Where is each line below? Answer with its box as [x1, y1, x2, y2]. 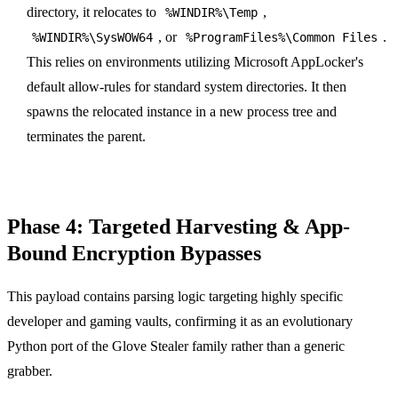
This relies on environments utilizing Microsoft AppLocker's [27, 53, 364, 69]
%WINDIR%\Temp [165, 4, 259, 20]
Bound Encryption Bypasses [7, 241, 261, 265]
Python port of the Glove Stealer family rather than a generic [7, 338, 345, 354]
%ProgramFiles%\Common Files [186, 29, 378, 44]
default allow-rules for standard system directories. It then [27, 78, 347, 94]
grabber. [7, 362, 52, 378]
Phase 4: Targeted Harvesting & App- [7, 214, 350, 238]
